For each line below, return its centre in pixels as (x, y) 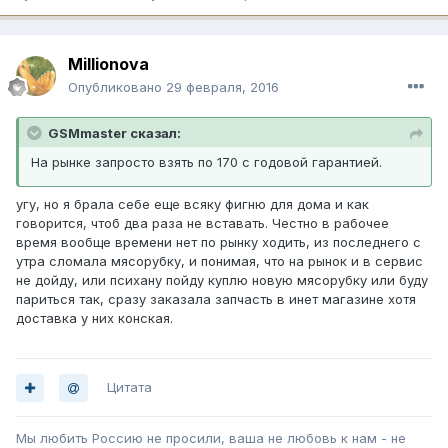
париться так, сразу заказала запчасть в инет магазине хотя (216, 299)
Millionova (108, 64)
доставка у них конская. (94, 318)
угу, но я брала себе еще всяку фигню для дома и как (192, 204)
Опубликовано (117, 87)
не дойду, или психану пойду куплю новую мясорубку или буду (222, 280)
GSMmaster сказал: (114, 133)
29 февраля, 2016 (222, 87)
